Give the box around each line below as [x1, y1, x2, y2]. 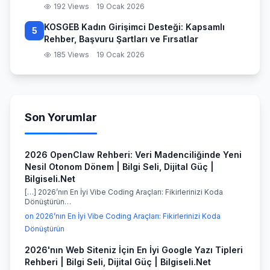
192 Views [54, 2, 89, 11]
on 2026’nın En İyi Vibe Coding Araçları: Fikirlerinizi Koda [25, 212, 221, 221]
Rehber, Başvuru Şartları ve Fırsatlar [44, 34, 198, 44]
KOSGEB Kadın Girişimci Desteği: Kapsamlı [44, 22, 225, 32]
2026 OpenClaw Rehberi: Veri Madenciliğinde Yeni [25, 149, 242, 160]
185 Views [54, 50, 89, 59]
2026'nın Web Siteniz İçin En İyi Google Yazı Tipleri [25, 245, 243, 255]
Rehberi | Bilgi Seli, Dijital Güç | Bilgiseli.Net [25, 257, 211, 267]
